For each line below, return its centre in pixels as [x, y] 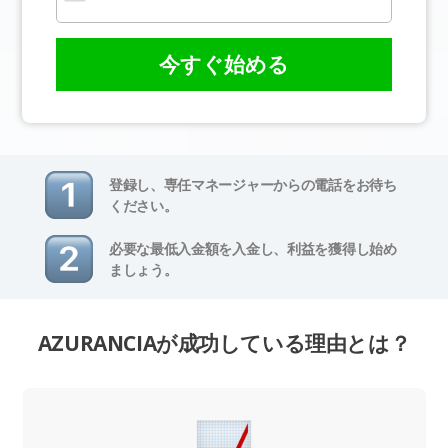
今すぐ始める [224, 63]
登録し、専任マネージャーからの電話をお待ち [252, 185]
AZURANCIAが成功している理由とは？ [224, 343]
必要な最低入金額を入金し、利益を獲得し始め [252, 249]
